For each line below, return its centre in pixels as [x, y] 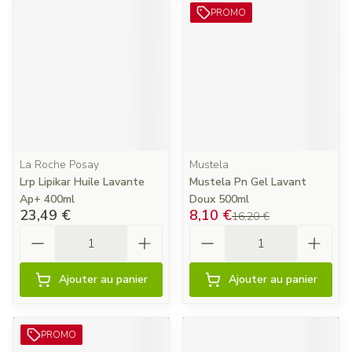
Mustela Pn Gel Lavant [248, 182]
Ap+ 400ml [47, 199]
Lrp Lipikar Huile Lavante [82, 182]
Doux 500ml [219, 199]
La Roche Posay [59, 165]
